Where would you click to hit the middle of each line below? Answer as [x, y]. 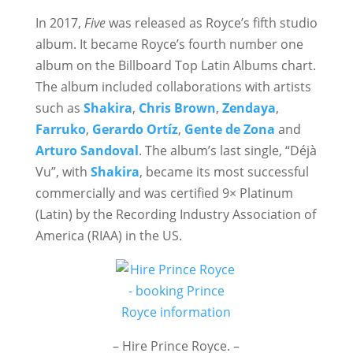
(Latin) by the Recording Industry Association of [175, 214]
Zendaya [249, 108]
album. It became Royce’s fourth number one [169, 44]
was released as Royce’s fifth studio [211, 23]
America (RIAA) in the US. [108, 236]
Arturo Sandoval [87, 150]
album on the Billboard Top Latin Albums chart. [175, 65]
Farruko [60, 129]
